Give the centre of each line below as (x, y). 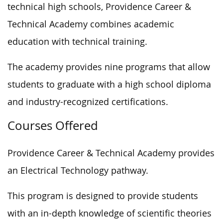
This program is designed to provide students (103, 196)
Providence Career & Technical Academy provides (111, 153)
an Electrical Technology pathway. (78, 170)
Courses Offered (53, 125)
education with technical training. (77, 41)
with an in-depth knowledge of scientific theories (110, 213)
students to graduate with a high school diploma (109, 84)
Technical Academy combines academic (91, 24)
